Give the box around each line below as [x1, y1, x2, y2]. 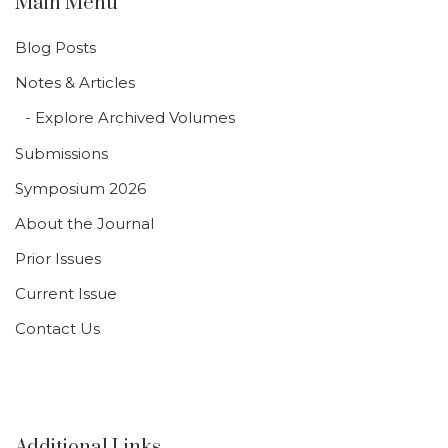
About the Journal [15, 213, 154, 233]
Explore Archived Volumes [35, 107, 235, 127]
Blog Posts [15, 37, 96, 57]
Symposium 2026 [15, 178, 146, 198]
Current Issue [15, 283, 117, 303]
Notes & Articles [15, 72, 135, 92]
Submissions [15, 143, 108, 163]
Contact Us [15, 318, 100, 338]
